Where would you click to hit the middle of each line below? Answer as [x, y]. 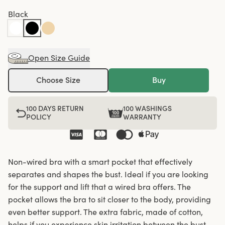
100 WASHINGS [148, 108]
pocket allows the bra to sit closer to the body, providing [109, 199]
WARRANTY [142, 117]
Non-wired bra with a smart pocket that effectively [100, 161]
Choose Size [58, 80]
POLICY [39, 117]
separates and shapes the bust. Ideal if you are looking [108, 174]
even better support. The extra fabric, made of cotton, [105, 212]
